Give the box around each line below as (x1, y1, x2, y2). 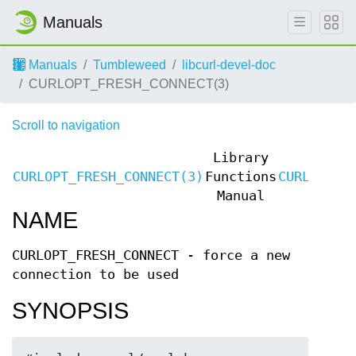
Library (213, 150, 269, 165)
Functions (205, 169, 277, 184)
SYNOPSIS (12, 298, 129, 323)
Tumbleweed (93, 58, 166, 72)
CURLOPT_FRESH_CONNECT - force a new (12, 248, 290, 263)
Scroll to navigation (12, 118, 120, 132)
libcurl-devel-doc (182, 58, 276, 72)
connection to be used (12, 267, 179, 282)
